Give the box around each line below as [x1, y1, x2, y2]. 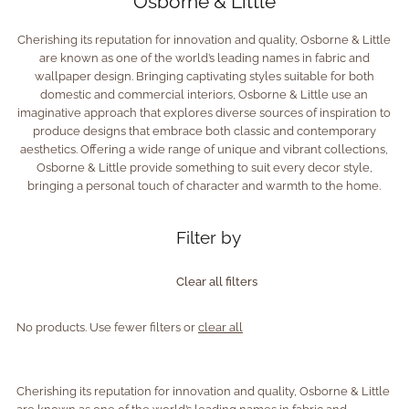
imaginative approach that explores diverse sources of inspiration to [17, 106, 392, 121]
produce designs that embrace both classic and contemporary [32, 124, 376, 139]
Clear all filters [175, 275, 257, 289]
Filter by [175, 227, 241, 248]
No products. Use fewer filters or [16, 320, 198, 335]
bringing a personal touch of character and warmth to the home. [27, 179, 382, 194]
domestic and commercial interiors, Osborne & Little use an [40, 88, 369, 102]
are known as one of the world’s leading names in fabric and [38, 51, 370, 66]
